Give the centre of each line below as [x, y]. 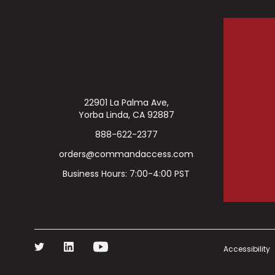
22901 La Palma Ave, [126, 103]
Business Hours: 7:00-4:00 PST [126, 174]
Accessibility [247, 249]
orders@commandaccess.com [126, 154]
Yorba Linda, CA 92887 [126, 115]
